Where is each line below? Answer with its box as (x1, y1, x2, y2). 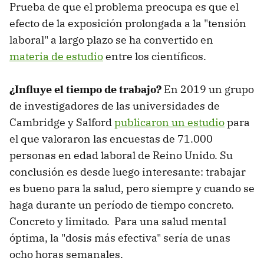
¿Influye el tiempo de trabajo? (9, 82, 164, 96)
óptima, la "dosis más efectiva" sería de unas (9, 230, 230, 245)
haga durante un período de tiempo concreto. (9, 197, 234, 212)
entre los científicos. (103, 49, 206, 63)
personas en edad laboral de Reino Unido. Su (9, 148, 233, 162)
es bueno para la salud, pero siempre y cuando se (9, 181, 255, 195)
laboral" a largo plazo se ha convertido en (9, 32, 213, 47)
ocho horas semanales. (9, 247, 123, 261)
